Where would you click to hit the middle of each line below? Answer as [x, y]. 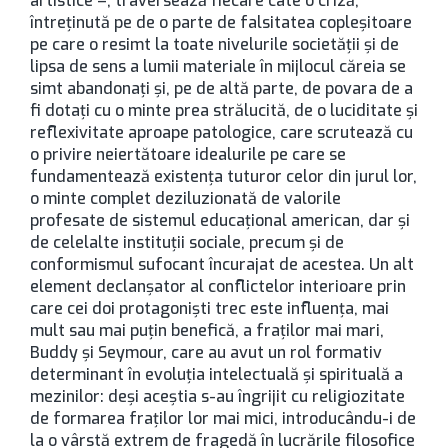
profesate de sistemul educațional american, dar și [220, 220]
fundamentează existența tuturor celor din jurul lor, [223, 176]
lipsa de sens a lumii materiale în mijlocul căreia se [218, 66]
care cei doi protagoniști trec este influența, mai [209, 308]
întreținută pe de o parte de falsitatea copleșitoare [221, 22]
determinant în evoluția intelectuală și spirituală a [216, 374]
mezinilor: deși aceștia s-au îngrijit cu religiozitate [217, 396]
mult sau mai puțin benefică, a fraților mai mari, [207, 330]
